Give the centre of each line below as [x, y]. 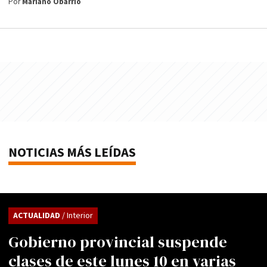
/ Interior [77, 216]
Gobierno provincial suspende [118, 242]
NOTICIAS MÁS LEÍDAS [72, 153]
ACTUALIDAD [38, 216]
